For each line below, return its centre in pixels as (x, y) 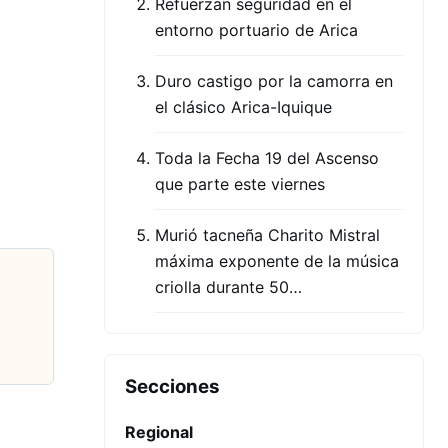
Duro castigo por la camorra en (274, 81)
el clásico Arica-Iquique (243, 107)
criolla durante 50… (228, 287)
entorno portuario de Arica (256, 30)
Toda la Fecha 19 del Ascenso (267, 158)
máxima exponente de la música (277, 261)
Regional (159, 432)
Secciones (172, 387)
